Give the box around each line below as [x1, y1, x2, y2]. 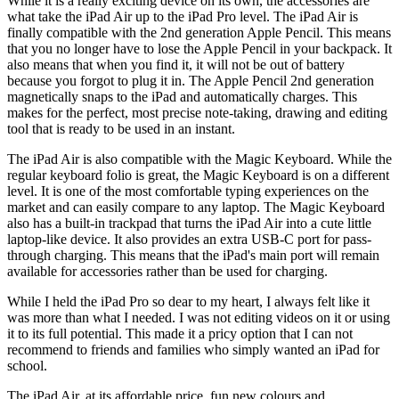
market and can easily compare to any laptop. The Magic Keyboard [7, 199, 385, 216]
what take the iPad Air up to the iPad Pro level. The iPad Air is [7, 9, 358, 25]
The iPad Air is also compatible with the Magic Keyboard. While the [7, 151, 392, 167]
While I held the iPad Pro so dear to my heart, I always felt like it [7, 294, 370, 310]
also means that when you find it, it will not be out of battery [7, 57, 345, 73]
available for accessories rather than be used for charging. [7, 264, 328, 280]
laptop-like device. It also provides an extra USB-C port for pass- [7, 232, 371, 248]
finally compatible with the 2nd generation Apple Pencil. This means [7, 25, 391, 41]
